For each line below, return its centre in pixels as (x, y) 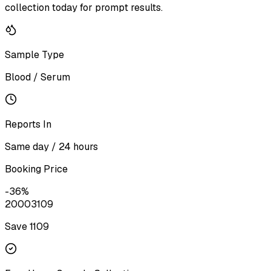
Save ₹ (17, 226)
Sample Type (34, 54)
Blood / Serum (38, 77)
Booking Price (36, 169)
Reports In (28, 124)
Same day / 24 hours (51, 146)
